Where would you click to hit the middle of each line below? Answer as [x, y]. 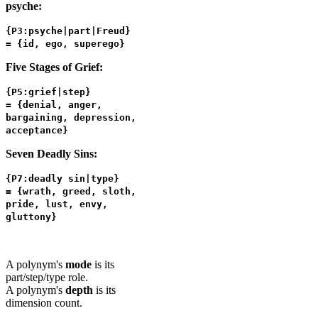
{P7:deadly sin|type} [62, 178]
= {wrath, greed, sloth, [71, 191]
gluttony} [31, 216]
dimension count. [44, 302]
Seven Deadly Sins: [51, 153]
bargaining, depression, [71, 117]
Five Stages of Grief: [54, 67]
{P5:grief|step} [48, 92]
